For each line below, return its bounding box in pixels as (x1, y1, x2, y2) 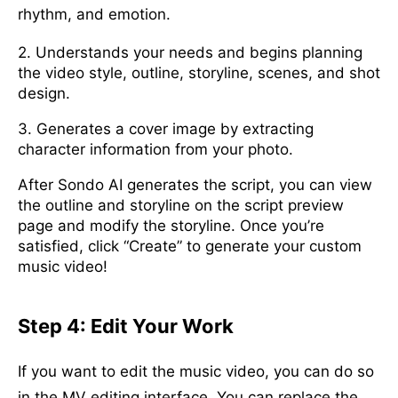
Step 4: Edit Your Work (18, 314, 234, 338)
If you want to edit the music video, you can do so (18, 362, 374, 380)
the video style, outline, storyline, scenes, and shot (18, 63, 380, 82)
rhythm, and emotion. (18, 4, 171, 23)
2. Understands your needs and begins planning (18, 43, 362, 61)
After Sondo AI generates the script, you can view (18, 175, 372, 194)
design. (18, 84, 70, 102)
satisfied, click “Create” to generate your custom (18, 236, 362, 255)
